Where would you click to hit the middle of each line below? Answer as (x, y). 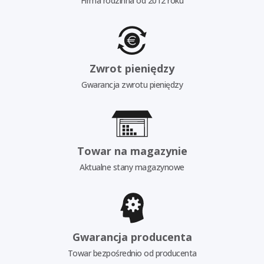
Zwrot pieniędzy (132, 69)
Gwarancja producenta (132, 237)
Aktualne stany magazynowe (132, 167)
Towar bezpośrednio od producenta (132, 253)
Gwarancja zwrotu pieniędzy (132, 85)
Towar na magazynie (132, 151)
